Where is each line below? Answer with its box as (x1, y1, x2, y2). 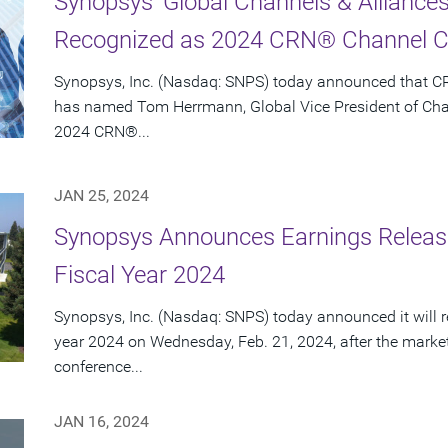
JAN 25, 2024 (54, 186, 149, 206)
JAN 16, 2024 (54, 412, 149, 432)
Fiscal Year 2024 (54, 261, 225, 290)
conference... (54, 357, 143, 377)
